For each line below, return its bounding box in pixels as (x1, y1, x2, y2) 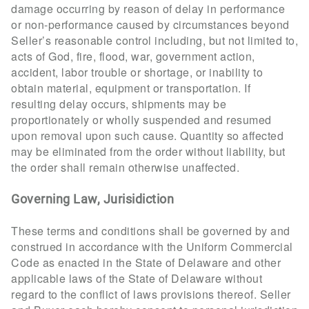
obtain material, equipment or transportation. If (11, 80, 250, 97)
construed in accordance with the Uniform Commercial (11, 239, 293, 255)
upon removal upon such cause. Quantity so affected (11, 128, 283, 144)
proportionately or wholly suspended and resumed (11, 112, 272, 128)
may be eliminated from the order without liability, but (11, 143, 286, 160)
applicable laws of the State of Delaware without (11, 270, 262, 287)
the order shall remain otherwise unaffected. (11, 159, 239, 176)
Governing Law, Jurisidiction (11, 192, 174, 207)
